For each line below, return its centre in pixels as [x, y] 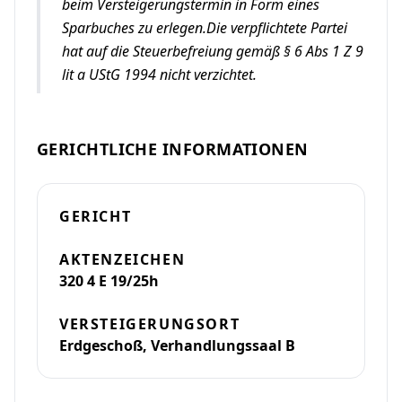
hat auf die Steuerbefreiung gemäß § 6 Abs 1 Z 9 [213, 51]
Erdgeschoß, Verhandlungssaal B [177, 345]
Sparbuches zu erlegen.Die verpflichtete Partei [205, 28]
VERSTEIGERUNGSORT [150, 324]
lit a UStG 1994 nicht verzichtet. [159, 74]
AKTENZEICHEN [122, 259]
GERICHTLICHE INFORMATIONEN [173, 149]
